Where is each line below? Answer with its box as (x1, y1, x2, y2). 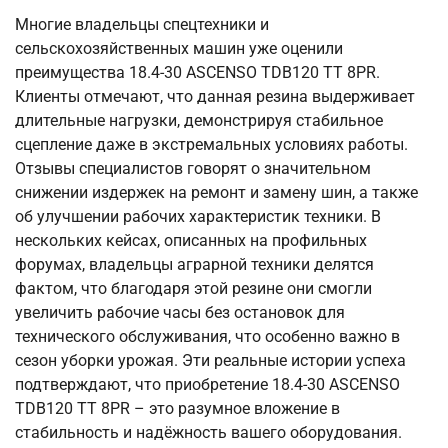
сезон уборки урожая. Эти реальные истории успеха (15, 351, 406, 371)
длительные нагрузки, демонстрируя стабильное (15, 111, 383, 131)
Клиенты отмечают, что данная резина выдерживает (15, 87, 415, 107)
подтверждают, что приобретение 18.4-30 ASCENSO (15, 375, 400, 395)
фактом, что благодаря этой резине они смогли (15, 279, 372, 299)
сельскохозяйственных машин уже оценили (15, 39, 343, 59)
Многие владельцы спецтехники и (15, 15, 269, 35)
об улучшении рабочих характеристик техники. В (15, 207, 381, 227)
